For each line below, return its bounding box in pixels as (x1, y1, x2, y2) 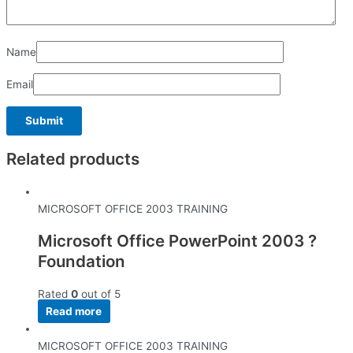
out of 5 (78, 288, 121, 301)
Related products (6, 149, 139, 169)
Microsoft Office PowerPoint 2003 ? (38, 231, 317, 251)
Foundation (38, 251, 125, 272)
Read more (46, 305, 102, 318)
